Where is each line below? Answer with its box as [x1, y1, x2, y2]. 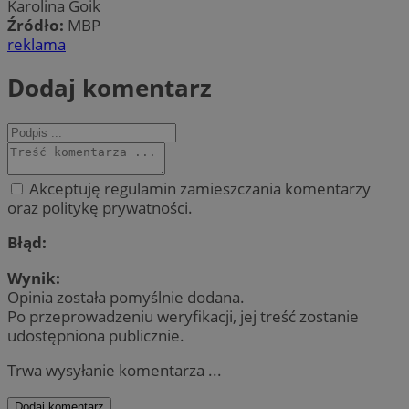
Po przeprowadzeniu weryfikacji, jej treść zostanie [7, 305, 359, 327]
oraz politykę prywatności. [7, 197, 193, 219]
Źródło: [7, 14, 68, 36]
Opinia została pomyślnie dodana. [7, 286, 245, 308]
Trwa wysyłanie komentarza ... [7, 359, 222, 381]
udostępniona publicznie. [7, 324, 184, 346]
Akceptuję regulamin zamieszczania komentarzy [26, 178, 371, 200]
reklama [7, 33, 66, 55]
